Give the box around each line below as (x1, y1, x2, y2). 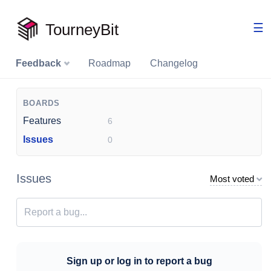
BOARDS (23, 99, 60, 108)
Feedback (16, 58, 64, 68)
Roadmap (88, 58, 131, 68)
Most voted (210, 174, 254, 184)
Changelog (150, 58, 198, 68)
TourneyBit (45, 21, 119, 39)
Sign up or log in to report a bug (66, 256, 212, 266)
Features (23, 116, 61, 126)
